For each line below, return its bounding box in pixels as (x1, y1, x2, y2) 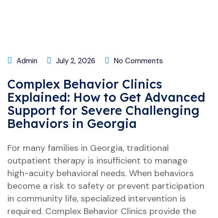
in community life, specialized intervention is (7, 193, 186, 204)
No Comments (112, 56, 163, 66)
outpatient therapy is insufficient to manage (7, 155, 187, 166)
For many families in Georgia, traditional (7, 142, 169, 154)
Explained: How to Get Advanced (7, 90, 205, 105)
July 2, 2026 (54, 56, 95, 66)
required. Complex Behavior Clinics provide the (7, 205, 196, 217)
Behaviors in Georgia (7, 116, 137, 131)
